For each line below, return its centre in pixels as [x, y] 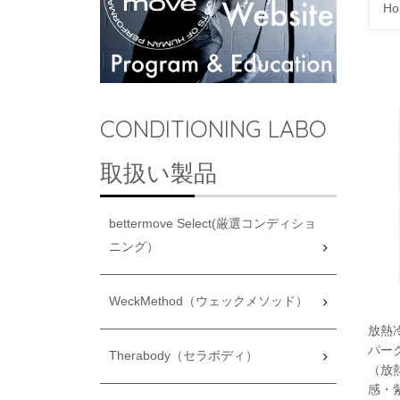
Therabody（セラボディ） [183, 355]
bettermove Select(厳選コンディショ [212, 223]
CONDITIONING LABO [213, 129]
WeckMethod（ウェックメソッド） [208, 301]
